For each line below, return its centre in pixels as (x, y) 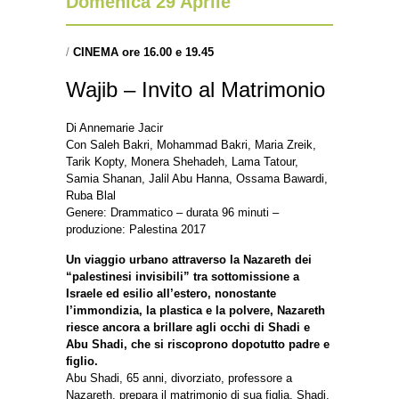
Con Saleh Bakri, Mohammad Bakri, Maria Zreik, (191, 145)
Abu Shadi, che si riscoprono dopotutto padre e (198, 345)
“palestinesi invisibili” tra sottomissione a (183, 277)
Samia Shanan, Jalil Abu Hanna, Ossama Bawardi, (197, 179)
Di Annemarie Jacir (114, 128)
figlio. (82, 362)
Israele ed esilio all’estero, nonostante (171, 294)
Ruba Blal (91, 196)
